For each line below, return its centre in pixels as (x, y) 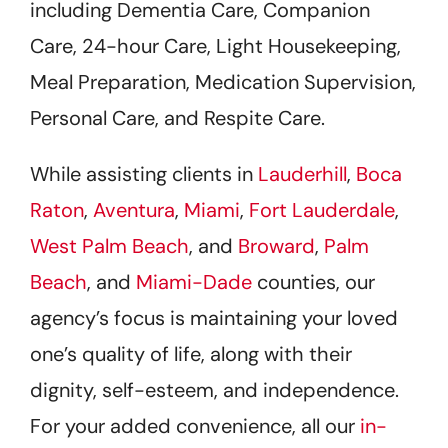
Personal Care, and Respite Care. (177, 117)
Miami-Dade (194, 281)
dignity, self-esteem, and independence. (214, 389)
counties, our (313, 281)
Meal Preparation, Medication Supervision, (223, 81)
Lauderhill (302, 173)
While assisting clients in (144, 173)
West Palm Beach (109, 245)
